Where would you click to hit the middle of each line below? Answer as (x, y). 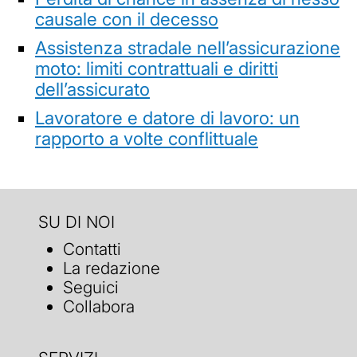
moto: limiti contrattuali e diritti (157, 68)
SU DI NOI (76, 222)
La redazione (112, 268)
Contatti (92, 249)
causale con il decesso (127, 18)
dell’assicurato (92, 88)
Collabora (99, 306)
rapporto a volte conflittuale (147, 138)
